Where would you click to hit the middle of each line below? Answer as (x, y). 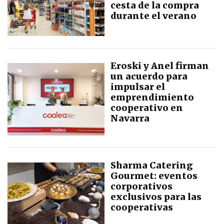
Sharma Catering (152, 165)
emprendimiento (152, 97)
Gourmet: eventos (154, 176)
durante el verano (153, 16)
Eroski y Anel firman (160, 65)
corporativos (141, 186)
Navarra (130, 118)
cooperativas (142, 207)
